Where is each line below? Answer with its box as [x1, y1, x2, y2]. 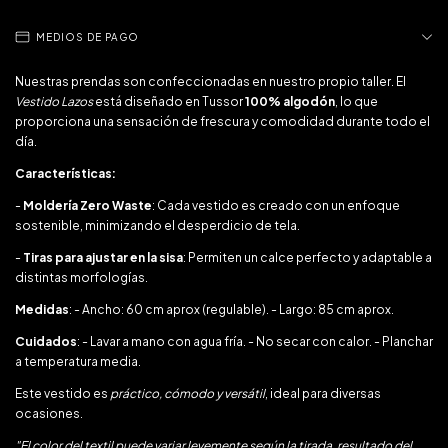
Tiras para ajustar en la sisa [23, 250, 183, 265]
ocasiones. [15, 406, 85, 421]
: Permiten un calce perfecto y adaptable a [183, 250, 432, 265]
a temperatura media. [15, 354, 141, 369]
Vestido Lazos [15, 94, 95, 109]
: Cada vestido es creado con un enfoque [152, 198, 400, 213]
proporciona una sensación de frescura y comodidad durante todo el [15, 114, 430, 129]
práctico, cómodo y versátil [110, 386, 265, 401]
